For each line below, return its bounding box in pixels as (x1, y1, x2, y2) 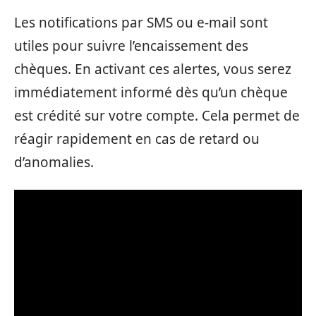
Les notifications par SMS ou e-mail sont (14, 13, 268, 32)
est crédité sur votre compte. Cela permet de (14, 106, 300, 125)
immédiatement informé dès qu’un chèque (14, 83, 288, 102)
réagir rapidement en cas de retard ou (14, 129, 260, 148)
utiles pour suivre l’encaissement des (14, 36, 248, 55)
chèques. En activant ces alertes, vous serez (14, 59, 291, 78)
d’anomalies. (14, 152, 94, 171)
